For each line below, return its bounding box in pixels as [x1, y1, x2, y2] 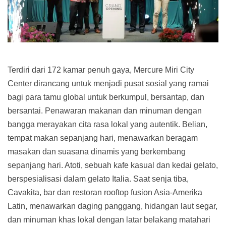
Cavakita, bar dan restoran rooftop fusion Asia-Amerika [8, 188, 202, 197]
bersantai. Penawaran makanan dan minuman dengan [8, 106, 202, 115]
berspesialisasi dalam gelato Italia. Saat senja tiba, [8, 174, 189, 183]
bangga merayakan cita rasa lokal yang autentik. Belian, [8, 120, 207, 129]
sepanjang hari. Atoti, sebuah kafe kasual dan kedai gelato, [8, 160, 218, 169]
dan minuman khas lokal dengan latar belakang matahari [8, 215, 210, 224]
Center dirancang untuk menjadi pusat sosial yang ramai [8, 79, 209, 88]
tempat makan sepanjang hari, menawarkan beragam [8, 133, 198, 142]
